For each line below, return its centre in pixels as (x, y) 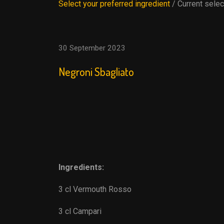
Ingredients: (81, 167)
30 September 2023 (92, 48)
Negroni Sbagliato (96, 71)
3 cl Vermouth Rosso (95, 189)
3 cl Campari (80, 211)
